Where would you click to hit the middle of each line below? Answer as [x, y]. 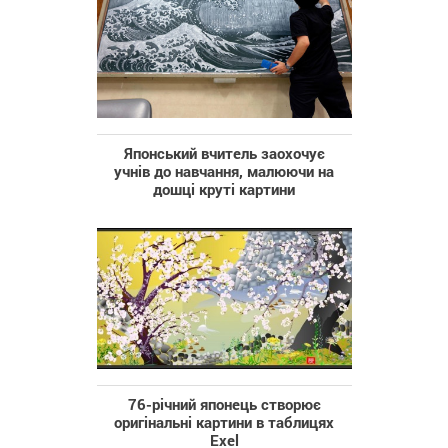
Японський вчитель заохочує [224, 152]
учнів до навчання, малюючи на [224, 170]
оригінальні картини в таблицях [224, 422]
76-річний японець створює [224, 404]
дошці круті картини [224, 188]
